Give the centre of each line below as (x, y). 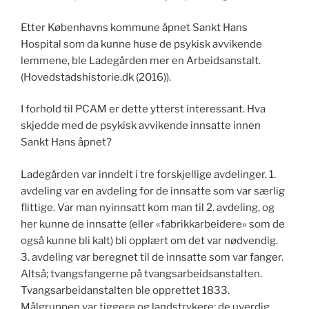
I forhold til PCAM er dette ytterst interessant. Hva (143, 109)
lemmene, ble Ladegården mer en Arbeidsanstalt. (141, 60)
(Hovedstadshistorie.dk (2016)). (97, 77)
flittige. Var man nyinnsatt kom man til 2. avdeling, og (148, 207)
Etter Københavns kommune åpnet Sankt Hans (134, 27)
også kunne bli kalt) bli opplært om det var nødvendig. (149, 240)
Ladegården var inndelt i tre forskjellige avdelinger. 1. (148, 174)
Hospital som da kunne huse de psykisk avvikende (141, 44)
